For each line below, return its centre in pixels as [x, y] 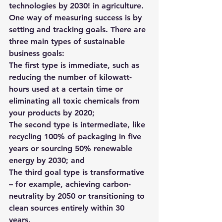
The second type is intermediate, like [78, 125]
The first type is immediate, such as [75, 65]
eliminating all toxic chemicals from [76, 101]
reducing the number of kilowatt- [70, 77]
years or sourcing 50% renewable [72, 148]
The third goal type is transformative [78, 172]
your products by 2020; [53, 113]
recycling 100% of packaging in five [76, 137]
